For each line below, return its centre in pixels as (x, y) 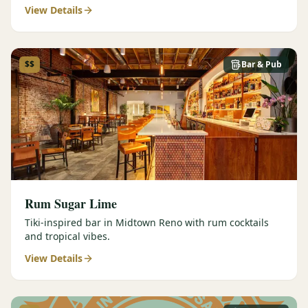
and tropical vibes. (67, 236)
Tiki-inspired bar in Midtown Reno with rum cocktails (147, 222)
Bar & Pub (262, 64)
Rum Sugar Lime (71, 203)
